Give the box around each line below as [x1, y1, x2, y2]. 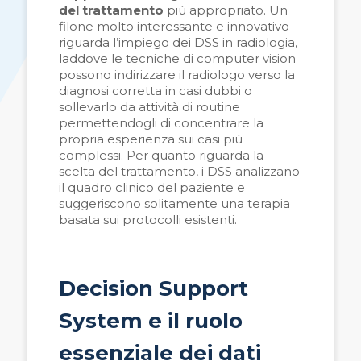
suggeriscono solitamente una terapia [59, 196, 290, 212]
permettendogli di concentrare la [59, 115, 263, 131]
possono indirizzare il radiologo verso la [59, 67, 295, 83]
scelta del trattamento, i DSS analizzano [59, 164, 300, 180]
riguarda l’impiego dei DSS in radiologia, [59, 35, 297, 51]
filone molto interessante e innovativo [59, 19, 289, 35]
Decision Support [59, 276, 248, 302]
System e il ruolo [59, 308, 243, 334]
